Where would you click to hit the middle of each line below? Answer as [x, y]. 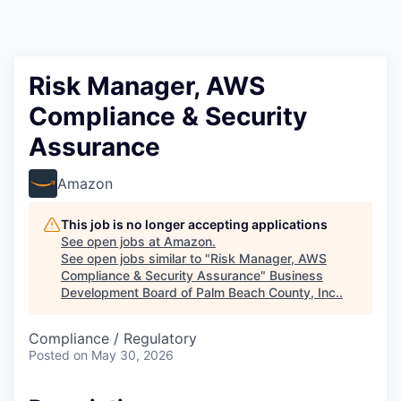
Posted [49, 355]
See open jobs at [112, 241]
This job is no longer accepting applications [194, 224]
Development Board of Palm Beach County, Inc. [200, 292]
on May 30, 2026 [124, 355]
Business [296, 275]
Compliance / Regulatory [113, 338]
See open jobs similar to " [136, 258]
